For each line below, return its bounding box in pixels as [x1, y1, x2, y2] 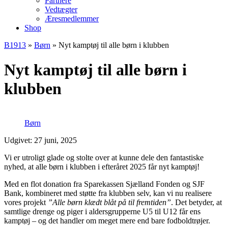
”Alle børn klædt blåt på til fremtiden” [48, 197, 171, 207]
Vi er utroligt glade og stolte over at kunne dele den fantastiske [4, 153, 204, 162]
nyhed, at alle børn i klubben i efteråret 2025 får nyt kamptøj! [4, 162, 199, 171]
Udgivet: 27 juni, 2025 [4, 135, 77, 145]
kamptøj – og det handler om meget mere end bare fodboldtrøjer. [4, 216, 210, 225]
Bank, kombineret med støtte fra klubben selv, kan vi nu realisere [4, 188, 212, 197]
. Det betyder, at [171, 197, 222, 207]
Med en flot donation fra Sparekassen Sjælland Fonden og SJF [4, 179, 205, 188]
